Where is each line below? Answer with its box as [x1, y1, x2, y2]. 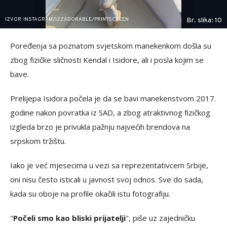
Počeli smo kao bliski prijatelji [13, 213, 126, 223]
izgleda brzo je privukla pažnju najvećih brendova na [10, 122, 190, 132]
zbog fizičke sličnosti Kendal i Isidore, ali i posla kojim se [10, 55, 204, 65]
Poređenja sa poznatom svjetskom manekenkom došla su [10, 41, 211, 51]
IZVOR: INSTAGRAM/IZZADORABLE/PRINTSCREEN [5, 16, 129, 23]
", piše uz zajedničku [126, 213, 195, 223]
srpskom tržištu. [10, 136, 66, 146]
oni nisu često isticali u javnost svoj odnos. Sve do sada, [10, 174, 203, 184]
